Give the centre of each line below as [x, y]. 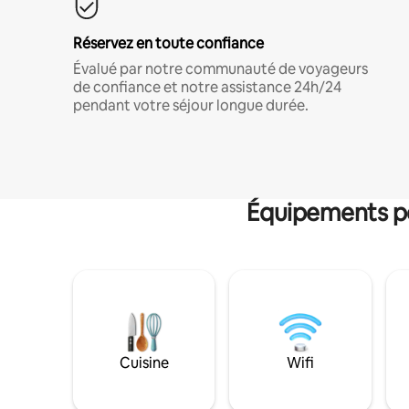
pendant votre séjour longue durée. [191, 105]
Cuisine [144, 362]
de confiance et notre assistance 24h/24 [207, 87]
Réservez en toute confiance [168, 43]
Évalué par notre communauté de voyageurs [220, 68]
